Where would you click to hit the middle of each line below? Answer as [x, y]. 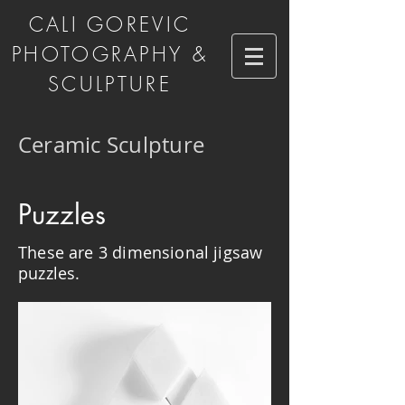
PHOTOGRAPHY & [110, 54]
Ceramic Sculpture [112, 145]
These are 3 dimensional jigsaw [141, 252]
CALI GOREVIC [110, 24]
